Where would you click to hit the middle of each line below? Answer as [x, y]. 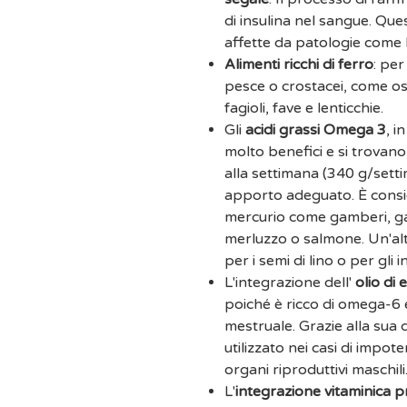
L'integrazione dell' [290, 283]
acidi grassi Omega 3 [316, 130]
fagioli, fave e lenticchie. [304, 109]
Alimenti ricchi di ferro [299, 65]
